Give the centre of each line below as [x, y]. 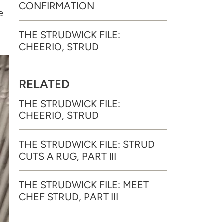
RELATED [44, 84]
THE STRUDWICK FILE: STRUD [87, 144]
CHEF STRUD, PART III [69, 197]
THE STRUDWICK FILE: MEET [84, 185]
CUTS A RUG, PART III [68, 156]
